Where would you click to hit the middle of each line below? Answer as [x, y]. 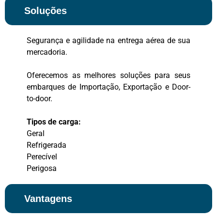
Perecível [42, 157]
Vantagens [48, 199]
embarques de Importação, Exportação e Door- [108, 87]
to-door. [39, 99]
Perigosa [42, 168]
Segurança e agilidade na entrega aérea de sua [108, 40]
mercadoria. [47, 52]
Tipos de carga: [54, 122]
